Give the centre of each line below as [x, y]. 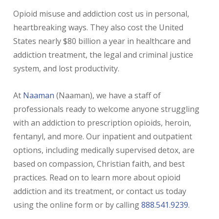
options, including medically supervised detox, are [104, 150]
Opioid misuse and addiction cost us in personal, [101, 13]
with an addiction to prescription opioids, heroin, [102, 122]
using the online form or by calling [77, 205]
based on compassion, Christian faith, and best [99, 164]
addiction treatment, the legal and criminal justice [103, 55]
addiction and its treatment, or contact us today [99, 191]
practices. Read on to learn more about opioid [97, 177]
